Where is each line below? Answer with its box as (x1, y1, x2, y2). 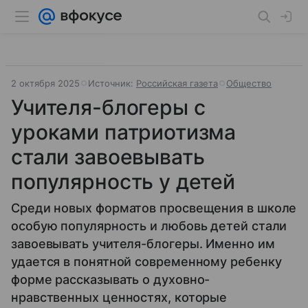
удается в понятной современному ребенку (11, 254, 282, 269)
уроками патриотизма (11, 120, 236, 144)
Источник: (88, 78, 136, 89)
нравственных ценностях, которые (11, 290, 228, 305)
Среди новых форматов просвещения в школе (11, 201, 297, 215)
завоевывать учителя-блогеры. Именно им (11, 236, 275, 251)
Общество (226, 78, 272, 89)
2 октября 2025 (11, 78, 80, 89)
